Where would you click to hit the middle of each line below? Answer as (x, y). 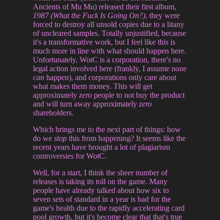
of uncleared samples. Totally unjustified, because (110, 33)
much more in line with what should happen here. (110, 51)
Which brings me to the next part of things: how (107, 129)
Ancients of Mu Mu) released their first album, (105, 6)
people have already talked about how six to (101, 190)
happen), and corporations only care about (110, 77)
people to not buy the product (138, 95)
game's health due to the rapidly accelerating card (109, 208)
